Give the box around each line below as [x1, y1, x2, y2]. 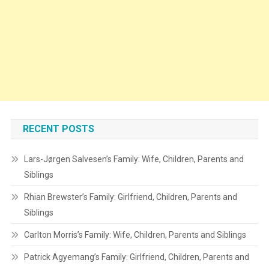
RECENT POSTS [22, 123, 94, 135]
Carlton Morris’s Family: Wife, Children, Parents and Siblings [23, 230, 246, 240]
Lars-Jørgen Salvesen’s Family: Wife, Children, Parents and [23, 154, 244, 165]
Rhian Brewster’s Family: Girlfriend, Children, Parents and [23, 192, 237, 202]
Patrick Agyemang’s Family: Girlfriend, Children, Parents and [23, 252, 249, 262]
